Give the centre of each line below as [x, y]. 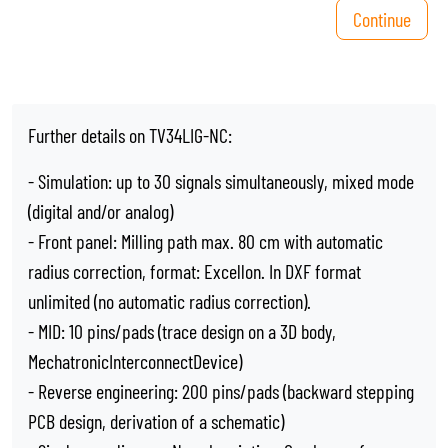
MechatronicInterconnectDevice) [135, 361]
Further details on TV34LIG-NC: [130, 135]
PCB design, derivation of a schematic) [156, 421]
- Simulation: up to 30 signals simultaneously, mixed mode [221, 181]
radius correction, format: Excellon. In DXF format [194, 271]
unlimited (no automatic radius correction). [169, 301]
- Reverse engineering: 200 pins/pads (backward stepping [221, 391]
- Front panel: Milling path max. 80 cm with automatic [205, 241]
